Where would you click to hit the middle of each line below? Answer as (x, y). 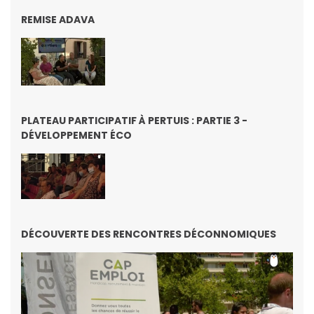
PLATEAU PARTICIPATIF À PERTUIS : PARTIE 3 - (134, 121)
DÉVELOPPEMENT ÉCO (76, 136)
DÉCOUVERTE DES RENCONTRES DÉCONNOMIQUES (149, 234)
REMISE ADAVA (58, 20)
